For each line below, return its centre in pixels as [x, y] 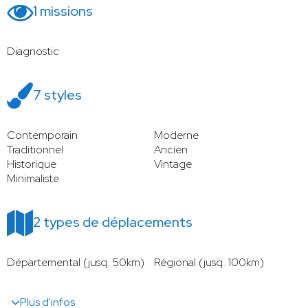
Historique [32, 164]
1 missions [63, 11]
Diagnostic [33, 52]
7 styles [57, 95]
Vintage [173, 164]
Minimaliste [33, 179]
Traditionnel [35, 150]
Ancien [171, 150]
